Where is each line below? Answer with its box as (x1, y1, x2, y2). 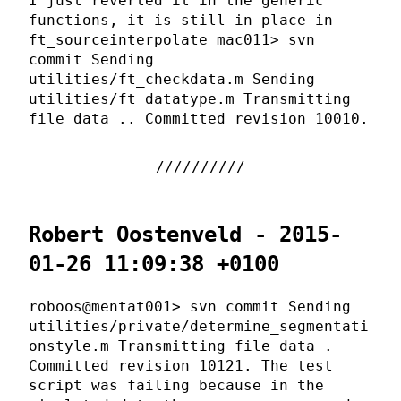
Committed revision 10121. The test (29, 356, 333, 374)
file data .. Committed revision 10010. (29, 109, 369, 127)
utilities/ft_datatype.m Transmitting (29, 90, 351, 107)
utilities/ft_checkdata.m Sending (29, 70, 315, 88)
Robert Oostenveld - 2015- (29, 221, 342, 247)
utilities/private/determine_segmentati (29, 317, 369, 335)
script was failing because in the (29, 376, 324, 394)
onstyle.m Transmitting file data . (29, 337, 333, 354)
